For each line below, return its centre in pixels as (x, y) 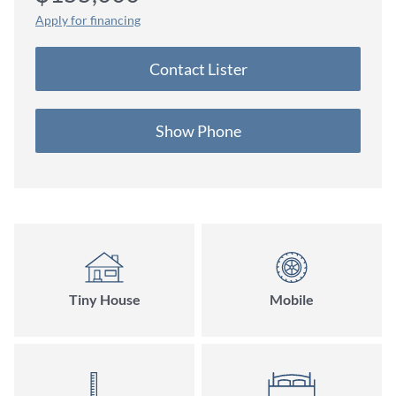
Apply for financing (88, 20)
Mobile (292, 299)
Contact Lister (198, 69)
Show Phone (198, 131)
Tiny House (104, 299)
